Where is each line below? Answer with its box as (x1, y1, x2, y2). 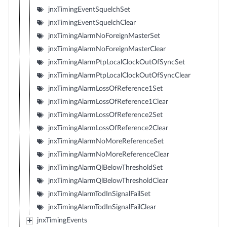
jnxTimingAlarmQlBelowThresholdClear (48, 177, 168, 184)
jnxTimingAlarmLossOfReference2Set (48, 111, 163, 119)
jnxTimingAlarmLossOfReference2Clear (48, 125, 168, 132)
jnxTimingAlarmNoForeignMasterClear (48, 46, 166, 53)
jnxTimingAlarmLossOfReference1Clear (48, 98, 168, 105)
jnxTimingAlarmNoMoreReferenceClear (48, 151, 169, 158)
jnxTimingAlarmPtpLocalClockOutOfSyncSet (48, 59, 185, 66)
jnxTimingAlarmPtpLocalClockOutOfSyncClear (48, 72, 191, 79)
